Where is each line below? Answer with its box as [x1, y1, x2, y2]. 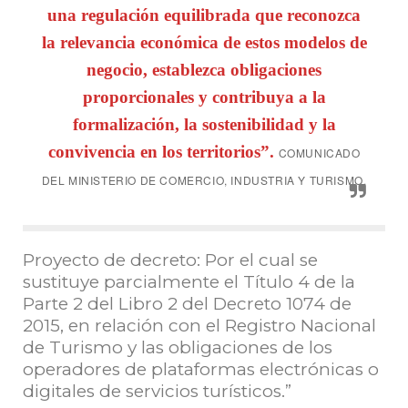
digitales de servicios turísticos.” [23, 381, 291, 403]
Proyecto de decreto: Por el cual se [23, 250, 318, 271]
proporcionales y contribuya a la [82, 87, 326, 107]
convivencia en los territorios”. [47, 142, 274, 162]
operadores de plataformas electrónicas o [23, 359, 379, 381]
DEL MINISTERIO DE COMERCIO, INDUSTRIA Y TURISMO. [41, 172, 367, 189]
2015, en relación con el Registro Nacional [23, 315, 376, 337]
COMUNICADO [278, 145, 361, 161]
